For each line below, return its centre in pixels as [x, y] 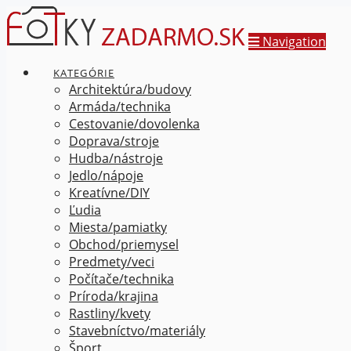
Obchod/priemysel [124, 244]
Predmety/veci [112, 262]
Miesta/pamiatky [118, 227]
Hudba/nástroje [116, 158]
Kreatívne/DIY [109, 193]
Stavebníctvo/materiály [137, 331]
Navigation [294, 42]
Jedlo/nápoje [106, 175]
